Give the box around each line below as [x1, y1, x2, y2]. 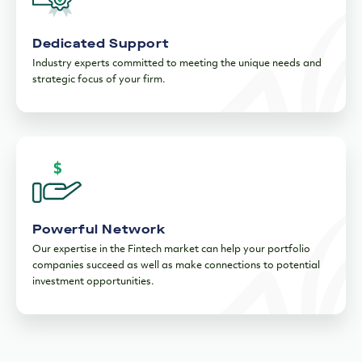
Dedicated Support [32, 35, 170, 53]
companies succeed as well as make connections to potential [32, 261, 320, 271]
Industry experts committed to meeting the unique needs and [32, 59, 322, 69]
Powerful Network [32, 221, 166, 238]
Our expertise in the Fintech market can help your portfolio [32, 245, 310, 255]
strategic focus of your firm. [32, 75, 165, 86]
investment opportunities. [32, 277, 154, 288]
